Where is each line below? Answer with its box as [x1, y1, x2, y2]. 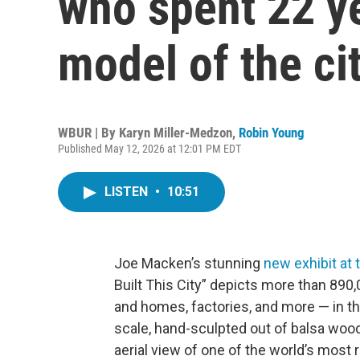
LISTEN [104, 184, 151, 199]
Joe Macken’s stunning [114, 255, 264, 272]
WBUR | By [58, 125, 119, 141]
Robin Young [239, 125, 305, 141]
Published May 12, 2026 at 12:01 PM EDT [58, 142, 241, 155]
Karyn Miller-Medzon [119, 125, 232, 141]
